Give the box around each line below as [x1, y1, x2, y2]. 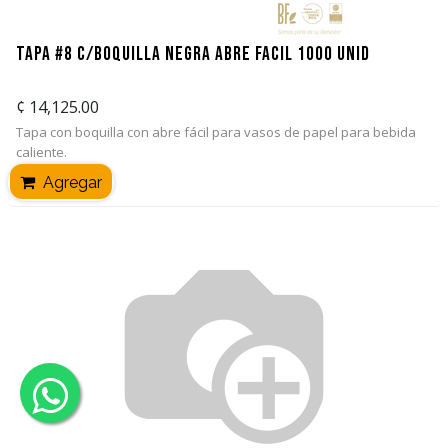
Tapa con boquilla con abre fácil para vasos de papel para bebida [15, 122, 416, 141]
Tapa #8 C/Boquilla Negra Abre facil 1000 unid [15, 42, 370, 66]
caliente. [15, 142, 67, 161]
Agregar [38, 172, 102, 192]
